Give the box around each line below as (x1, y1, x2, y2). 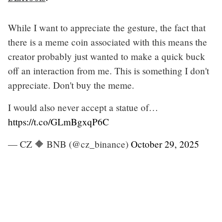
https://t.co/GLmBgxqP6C (8, 115, 109, 128)
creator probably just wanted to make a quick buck (8, 50, 205, 62)
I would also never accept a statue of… (8, 101, 158, 113)
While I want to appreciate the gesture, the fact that (8, 21, 206, 34)
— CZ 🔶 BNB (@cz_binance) (8, 137, 131, 150)
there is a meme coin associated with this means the (8, 35, 207, 48)
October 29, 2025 (131, 137, 199, 150)
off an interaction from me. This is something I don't (8, 64, 209, 77)
